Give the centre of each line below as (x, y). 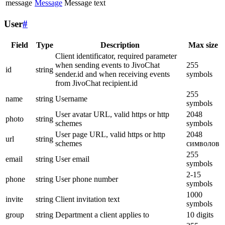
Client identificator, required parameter (116, 56)
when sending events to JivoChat (107, 65)
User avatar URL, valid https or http (112, 114)
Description (120, 45)
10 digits (200, 214)
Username (71, 98)
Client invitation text (87, 199)
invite (14, 199)
